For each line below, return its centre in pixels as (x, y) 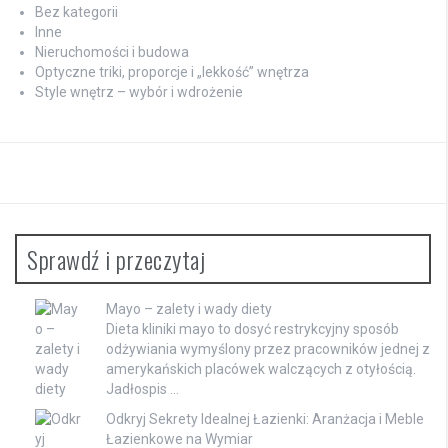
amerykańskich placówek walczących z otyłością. (261, 369)
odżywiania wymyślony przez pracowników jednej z (268, 349)
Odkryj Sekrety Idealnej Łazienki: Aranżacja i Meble (265, 419)
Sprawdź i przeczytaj (116, 259)
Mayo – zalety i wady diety (189, 309)
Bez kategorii (76, 12)
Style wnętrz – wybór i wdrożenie (139, 92)
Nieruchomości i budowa (112, 52)
